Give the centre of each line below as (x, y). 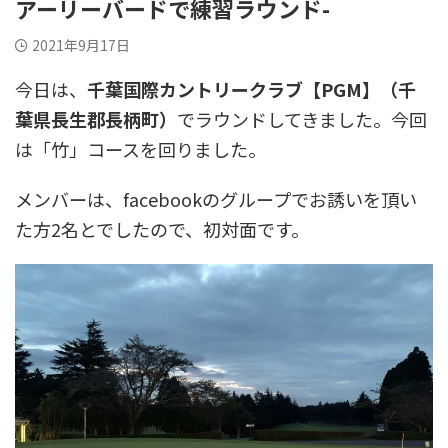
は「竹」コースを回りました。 (140, 149)
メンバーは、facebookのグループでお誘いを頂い (216, 199)
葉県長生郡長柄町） (96, 119)
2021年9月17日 (81, 45)
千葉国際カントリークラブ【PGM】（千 (251, 89)
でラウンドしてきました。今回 (302, 119)
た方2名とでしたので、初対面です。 (162, 229)
